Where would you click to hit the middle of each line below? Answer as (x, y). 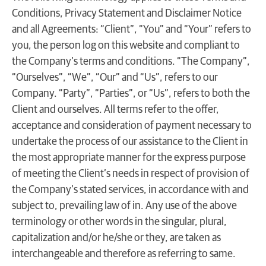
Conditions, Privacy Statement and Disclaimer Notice (127, 14)
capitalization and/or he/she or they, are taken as (116, 238)
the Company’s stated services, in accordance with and (130, 190)
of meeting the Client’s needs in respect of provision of (131, 174)
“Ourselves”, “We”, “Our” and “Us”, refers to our (115, 78)
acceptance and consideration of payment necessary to (132, 126)
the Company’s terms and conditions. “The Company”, (131, 62)
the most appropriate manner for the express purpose (129, 158)
